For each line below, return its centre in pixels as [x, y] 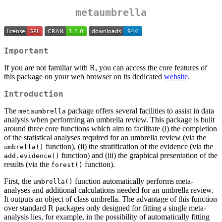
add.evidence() [32, 156]
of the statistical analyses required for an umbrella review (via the [105, 138]
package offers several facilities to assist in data [140, 111]
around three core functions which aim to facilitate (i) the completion [111, 129]
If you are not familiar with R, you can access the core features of [106, 68]
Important [26, 51]
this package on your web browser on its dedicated [84, 77]
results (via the [28, 165]
